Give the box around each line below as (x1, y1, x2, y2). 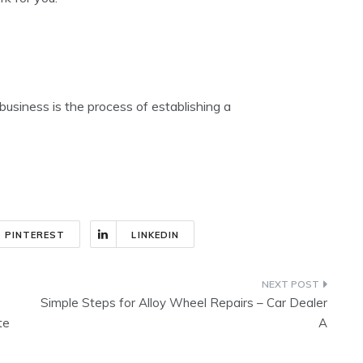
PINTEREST (4, 229, 66, 241)
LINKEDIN (131, 229, 180, 241)
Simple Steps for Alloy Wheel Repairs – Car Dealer (41, 295, 327, 311)
